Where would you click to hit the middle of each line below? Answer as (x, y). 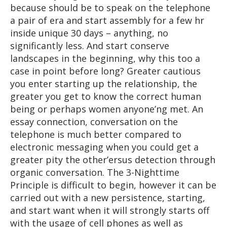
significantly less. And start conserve (90, 45)
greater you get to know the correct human (106, 96)
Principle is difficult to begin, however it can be (113, 185)
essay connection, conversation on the (94, 121)
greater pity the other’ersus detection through (113, 159)
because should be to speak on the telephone (110, 7)
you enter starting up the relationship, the (104, 83)
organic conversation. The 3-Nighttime (95, 172)
